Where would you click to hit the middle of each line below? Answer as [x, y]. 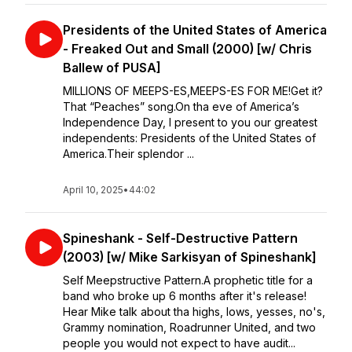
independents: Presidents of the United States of [189, 138]
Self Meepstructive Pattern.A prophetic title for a [188, 280]
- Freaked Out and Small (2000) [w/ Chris [187, 49]
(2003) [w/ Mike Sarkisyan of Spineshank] [190, 257]
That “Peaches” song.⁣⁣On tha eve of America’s [181, 106]
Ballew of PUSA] [112, 68]
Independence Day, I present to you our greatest [190, 122]
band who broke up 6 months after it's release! [185, 296]
